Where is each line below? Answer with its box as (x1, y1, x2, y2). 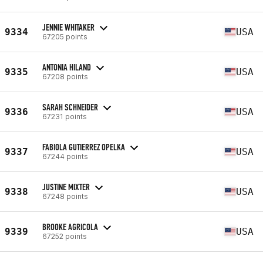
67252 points (42, 231, 87, 241)
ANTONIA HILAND (42, 61, 91, 73)
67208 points (42, 72, 88, 81)
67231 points (42, 112, 87, 121)
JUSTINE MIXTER (42, 181, 90, 193)
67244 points (42, 151, 88, 161)
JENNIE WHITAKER (42, 21, 95, 33)
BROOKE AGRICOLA (42, 221, 98, 232)
